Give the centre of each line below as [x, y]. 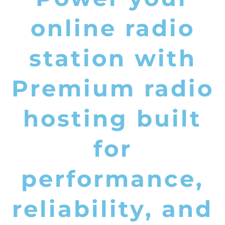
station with [113, 58]
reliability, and [113, 208]
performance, [113, 178]
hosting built [113, 118]
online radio [113, 28]
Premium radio [113, 88]
